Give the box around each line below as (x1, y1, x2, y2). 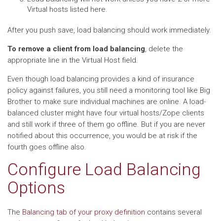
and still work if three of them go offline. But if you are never (7, 120, 205, 129)
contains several (145, 208, 202, 217)
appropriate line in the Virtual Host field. (7, 56, 138, 65)
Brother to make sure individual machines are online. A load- (7, 97, 206, 106)
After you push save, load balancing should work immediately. (7, 26, 211, 35)
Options (7, 178, 65, 197)
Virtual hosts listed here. (27, 5, 108, 14)
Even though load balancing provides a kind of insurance (7, 74, 194, 83)
